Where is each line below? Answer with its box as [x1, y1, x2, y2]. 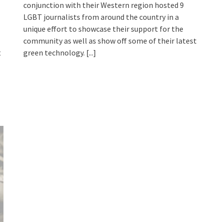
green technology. [23, 48, 87, 58]
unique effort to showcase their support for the [23, 24, 184, 34]
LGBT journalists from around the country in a [23, 12, 179, 22]
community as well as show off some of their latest [23, 36, 197, 46]
